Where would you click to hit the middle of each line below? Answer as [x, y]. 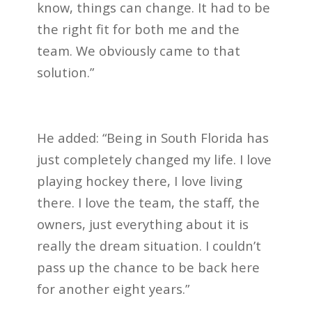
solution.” [65, 72]
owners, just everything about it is [142, 224]
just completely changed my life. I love [154, 159]
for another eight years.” [113, 288]
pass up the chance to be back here [148, 267]
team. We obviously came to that [138, 51]
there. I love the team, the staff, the [148, 202]
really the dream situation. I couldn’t [149, 245]
